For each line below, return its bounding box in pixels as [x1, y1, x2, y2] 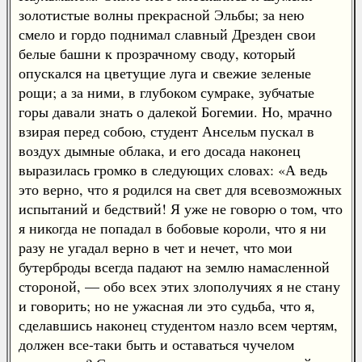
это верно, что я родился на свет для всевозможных [19, 179, 342, 199]
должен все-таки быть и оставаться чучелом [19, 335, 294, 354]
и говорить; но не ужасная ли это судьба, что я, [19, 296, 315, 315]
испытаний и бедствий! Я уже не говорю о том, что [19, 199, 343, 218]
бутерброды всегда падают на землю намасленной [19, 257, 330, 276]
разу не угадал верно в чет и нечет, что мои [19, 238, 293, 257]
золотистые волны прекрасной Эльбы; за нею [19, 5, 304, 24]
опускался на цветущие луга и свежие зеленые [19, 63, 311, 82]
